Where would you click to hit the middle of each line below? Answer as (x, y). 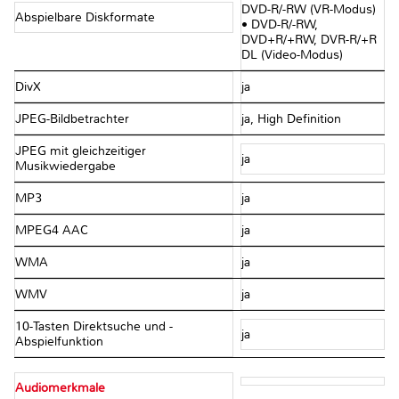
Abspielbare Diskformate (87, 17)
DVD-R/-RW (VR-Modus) (308, 10)
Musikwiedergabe (67, 167)
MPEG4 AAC (53, 231)
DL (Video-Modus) (292, 55)
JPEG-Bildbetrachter (74, 119)
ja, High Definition (291, 119)
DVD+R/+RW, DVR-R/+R (309, 40)
